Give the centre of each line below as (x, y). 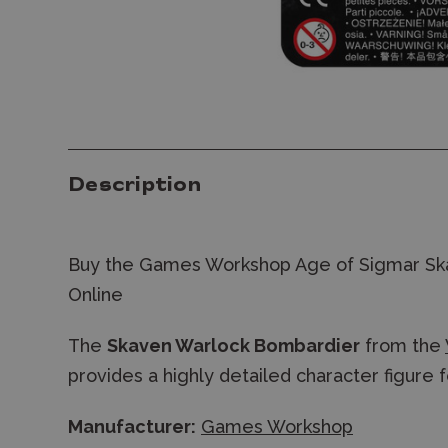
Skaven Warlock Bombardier (233, 345)
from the (402, 345)
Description (134, 186)
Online (95, 294)
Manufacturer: (132, 426)
